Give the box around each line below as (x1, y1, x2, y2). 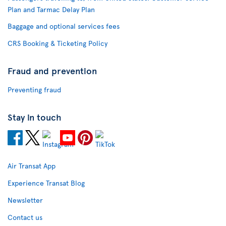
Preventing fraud (8, 85, 61, 94)
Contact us (8, 212, 42, 222)
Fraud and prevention (8, 64, 97, 77)
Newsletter (8, 195, 43, 205)
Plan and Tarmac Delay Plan (8, 5, 95, 14)
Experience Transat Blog (8, 178, 85, 188)
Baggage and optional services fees (8, 21, 120, 31)
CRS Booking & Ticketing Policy (8, 38, 107, 48)
